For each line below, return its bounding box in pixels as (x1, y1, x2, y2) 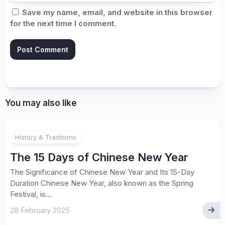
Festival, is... (10, 189, 52, 199)
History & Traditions (15, 133, 76, 141)
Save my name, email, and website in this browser (22, 7, 212, 17)
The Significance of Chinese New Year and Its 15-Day (10, 167, 194, 177)
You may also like (5, 97, 77, 108)
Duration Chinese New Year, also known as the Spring (10, 178, 193, 188)
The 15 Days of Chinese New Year (10, 150, 188, 164)
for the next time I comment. (10, 18, 116, 28)
